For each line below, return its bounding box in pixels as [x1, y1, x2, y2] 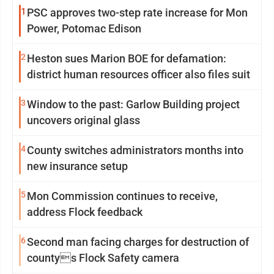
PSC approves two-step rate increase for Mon [27, 6, 248, 19]
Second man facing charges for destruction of [27, 235, 249, 248]
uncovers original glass [27, 114, 140, 127]
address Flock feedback [27, 206, 143, 218]
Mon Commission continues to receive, [27, 190, 218, 202]
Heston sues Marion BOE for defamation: [27, 52, 226, 65]
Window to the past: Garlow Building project [27, 98, 240, 111]
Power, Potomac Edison [27, 22, 141, 35]
